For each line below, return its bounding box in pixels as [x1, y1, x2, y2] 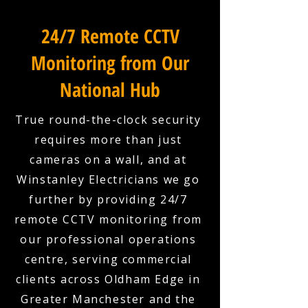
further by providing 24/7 [29, 192, 188, 207]
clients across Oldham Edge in [16, 272, 201, 287]
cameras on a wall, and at [30, 152, 187, 167]
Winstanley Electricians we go [16, 172, 200, 187]
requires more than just [34, 132, 182, 147]
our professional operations [20, 232, 197, 247]
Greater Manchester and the [21, 291, 196, 307]
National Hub [60, 76, 160, 102]
